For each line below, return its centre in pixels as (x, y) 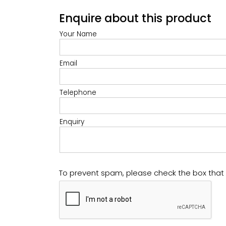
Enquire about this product (135, 18)
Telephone (78, 92)
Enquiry (72, 122)
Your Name (78, 34)
